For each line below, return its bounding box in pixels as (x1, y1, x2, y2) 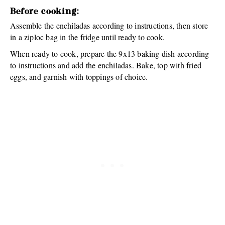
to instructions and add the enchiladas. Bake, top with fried (10, 59, 202, 70)
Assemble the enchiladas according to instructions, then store (10, 20, 208, 31)
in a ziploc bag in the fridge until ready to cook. (10, 31, 165, 42)
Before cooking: (10, 8, 79, 16)
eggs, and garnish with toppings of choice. (10, 71, 148, 82)
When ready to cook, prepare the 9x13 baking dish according (10, 48, 209, 59)
